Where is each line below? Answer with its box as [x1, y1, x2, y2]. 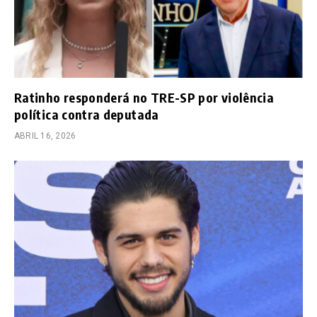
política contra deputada [14, 105, 159, 122]
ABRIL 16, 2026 [14, 130, 76, 141]
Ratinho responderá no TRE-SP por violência [14, 88, 275, 105]
